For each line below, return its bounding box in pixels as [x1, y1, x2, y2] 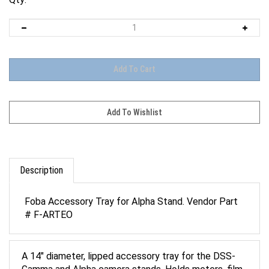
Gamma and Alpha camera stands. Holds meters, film [22, 255, 243, 267]
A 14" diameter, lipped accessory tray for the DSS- [22, 242, 235, 253]
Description [20, 156, 63, 168]
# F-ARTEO [25, 201, 73, 212]
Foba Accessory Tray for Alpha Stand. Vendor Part [25, 187, 238, 199]
